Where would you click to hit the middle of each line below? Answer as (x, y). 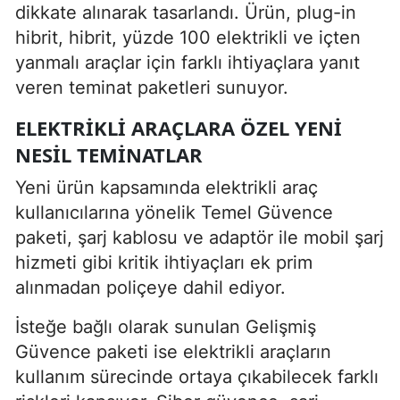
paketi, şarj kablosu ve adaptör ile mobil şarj (200, 237)
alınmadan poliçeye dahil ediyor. (150, 287)
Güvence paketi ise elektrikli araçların (173, 351)
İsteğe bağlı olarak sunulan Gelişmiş (166, 326)
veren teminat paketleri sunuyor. (152, 87)
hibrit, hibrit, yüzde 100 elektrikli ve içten (188, 37)
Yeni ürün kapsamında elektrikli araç (167, 187)
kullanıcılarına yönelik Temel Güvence (174, 212)
